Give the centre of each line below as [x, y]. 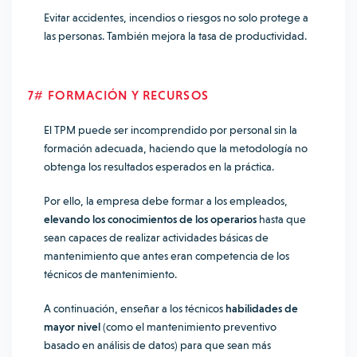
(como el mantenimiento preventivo [188, 327]
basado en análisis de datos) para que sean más [157, 345]
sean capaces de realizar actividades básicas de [156, 237]
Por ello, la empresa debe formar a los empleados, [166, 201]
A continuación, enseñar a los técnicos [135, 308]
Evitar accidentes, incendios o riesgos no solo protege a [176, 18]
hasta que [281, 219]
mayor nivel [72, 327]
